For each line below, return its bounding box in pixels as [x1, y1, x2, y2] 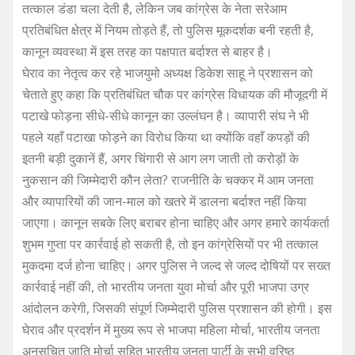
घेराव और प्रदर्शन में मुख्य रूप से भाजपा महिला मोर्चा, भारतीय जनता [22, 320, 320, 338]
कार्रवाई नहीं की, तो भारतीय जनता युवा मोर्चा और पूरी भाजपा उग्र [22, 277, 309, 296]
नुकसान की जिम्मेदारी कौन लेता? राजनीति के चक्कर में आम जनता [22, 170, 314, 189]
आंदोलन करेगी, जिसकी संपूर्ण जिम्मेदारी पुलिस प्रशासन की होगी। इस [22, 299, 332, 317]
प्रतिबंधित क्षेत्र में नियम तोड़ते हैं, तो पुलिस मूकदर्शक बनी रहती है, [22, 21, 314, 39]
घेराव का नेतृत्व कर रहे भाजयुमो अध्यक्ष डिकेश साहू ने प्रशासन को [22, 63, 313, 82]
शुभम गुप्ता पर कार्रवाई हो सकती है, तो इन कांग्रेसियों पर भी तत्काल [22, 235, 319, 253]
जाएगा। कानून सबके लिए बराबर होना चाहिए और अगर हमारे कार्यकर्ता [22, 213, 330, 231]
